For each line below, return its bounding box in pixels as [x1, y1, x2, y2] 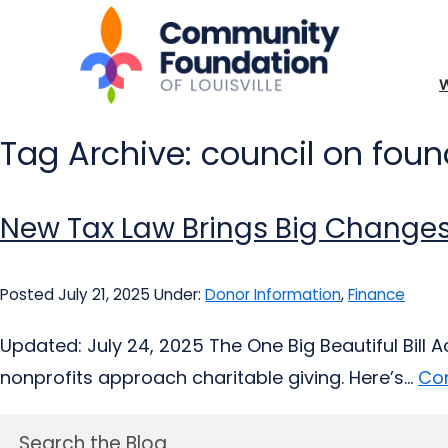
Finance [348, 284, 405, 305]
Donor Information [205, 284, 341, 305]
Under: [154, 284, 205, 305]
